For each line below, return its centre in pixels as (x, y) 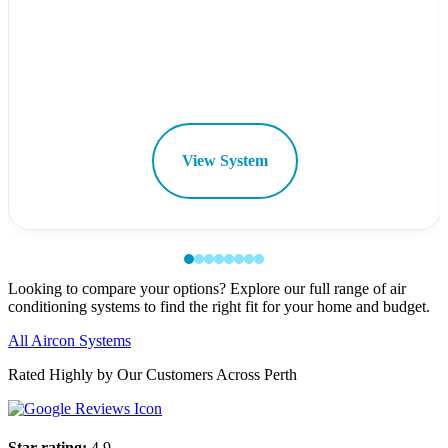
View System (225, 161)
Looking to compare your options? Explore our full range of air (207, 289)
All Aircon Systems (69, 341)
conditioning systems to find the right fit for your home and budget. (219, 307)
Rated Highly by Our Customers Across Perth (152, 375)
